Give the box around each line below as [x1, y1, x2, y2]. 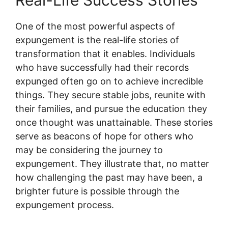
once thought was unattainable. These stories [15, 117, 213, 128]
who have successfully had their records [15, 62, 189, 73]
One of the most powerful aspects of [15, 21, 175, 32]
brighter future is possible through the [15, 186, 179, 196]
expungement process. [15, 199, 114, 210]
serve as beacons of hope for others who [15, 131, 193, 141]
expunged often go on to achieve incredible [15, 76, 203, 87]
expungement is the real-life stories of [15, 35, 179, 45]
